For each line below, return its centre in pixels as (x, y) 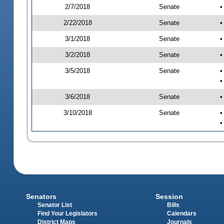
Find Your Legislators (68, 214)
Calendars (181, 214)
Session (169, 197)
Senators (41, 197)
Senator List (55, 205)
